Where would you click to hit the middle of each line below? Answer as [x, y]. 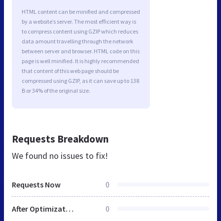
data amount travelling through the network [77, 41]
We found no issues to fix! [60, 156]
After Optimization [70, 209]
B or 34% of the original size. [56, 91]
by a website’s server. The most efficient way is [79, 22]
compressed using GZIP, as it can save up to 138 [80, 81]
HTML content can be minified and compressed [81, 12]
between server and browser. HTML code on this [81, 51]
